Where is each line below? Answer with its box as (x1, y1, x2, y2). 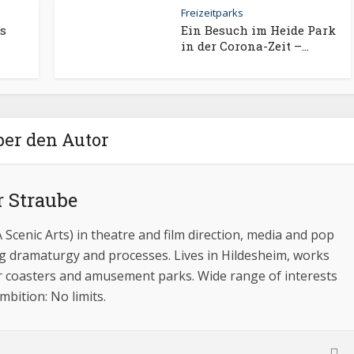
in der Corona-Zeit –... (181, 38, 309, 54)
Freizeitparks (181, 6, 243, 20)
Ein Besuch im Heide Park (181, 22, 336, 38)
